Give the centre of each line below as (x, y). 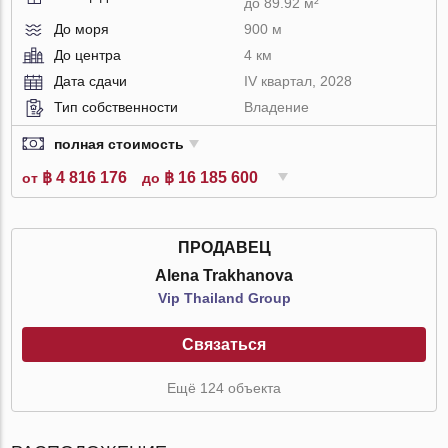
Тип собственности (116, 106)
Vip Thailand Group (224, 297)
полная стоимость (119, 143)
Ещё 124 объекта (224, 387)
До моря (82, 28)
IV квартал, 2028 (298, 80)
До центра (88, 54)
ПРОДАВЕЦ (224, 247)
